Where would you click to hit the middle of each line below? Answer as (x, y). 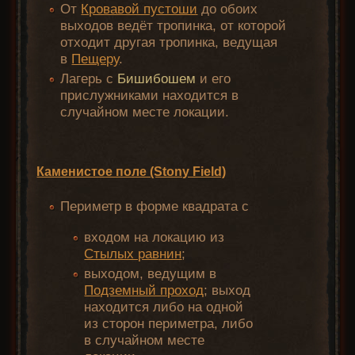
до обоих (228, 10)
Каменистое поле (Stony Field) (132, 172)
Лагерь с (89, 79)
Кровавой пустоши (139, 10)
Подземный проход (144, 291)
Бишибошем (157, 79)
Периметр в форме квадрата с (155, 207)
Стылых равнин (133, 254)
